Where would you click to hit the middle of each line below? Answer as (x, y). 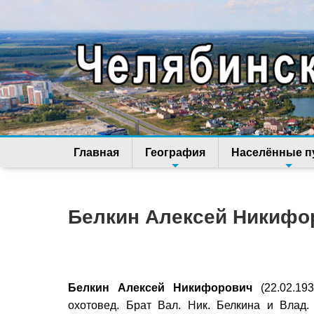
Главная (96, 153)
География (175, 153)
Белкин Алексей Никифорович (160, 288)
